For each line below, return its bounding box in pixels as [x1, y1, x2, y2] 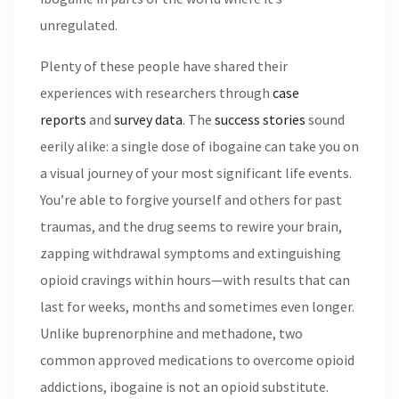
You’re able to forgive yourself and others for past [40, 191, 342, 208]
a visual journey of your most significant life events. [40, 164, 352, 182]
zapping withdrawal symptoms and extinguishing [40, 244, 341, 262]
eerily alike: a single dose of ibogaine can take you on [40, 137, 359, 155]
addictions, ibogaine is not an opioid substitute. [40, 378, 329, 395]
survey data [114, 110, 183, 128]
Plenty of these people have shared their [40, 57, 288, 75]
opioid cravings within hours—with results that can [40, 271, 350, 289]
